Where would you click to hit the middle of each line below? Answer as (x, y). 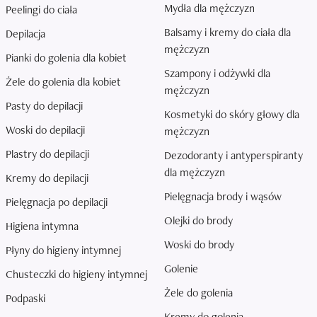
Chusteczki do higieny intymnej (76, 275)
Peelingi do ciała (41, 10)
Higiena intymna (42, 226)
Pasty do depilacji (44, 106)
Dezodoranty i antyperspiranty (234, 156)
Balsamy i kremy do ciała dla (227, 33)
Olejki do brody (198, 221)
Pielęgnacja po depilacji (57, 202)
